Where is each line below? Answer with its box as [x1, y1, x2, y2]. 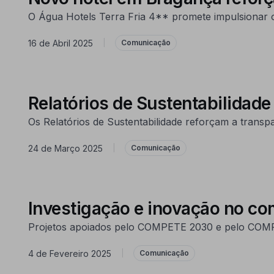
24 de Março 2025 [28, 143, 103, 154]
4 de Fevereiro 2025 [28, 248, 111, 259]
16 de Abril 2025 [28, 37, 93, 48]
